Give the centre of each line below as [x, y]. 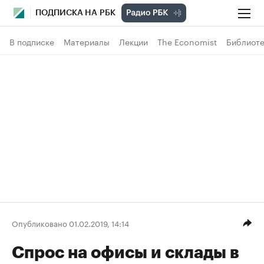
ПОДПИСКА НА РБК [75, 13]
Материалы [87, 41]
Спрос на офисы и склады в [126, 253]
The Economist [187, 41]
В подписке [32, 41]
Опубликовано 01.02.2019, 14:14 [70, 222]
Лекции [133, 41]
